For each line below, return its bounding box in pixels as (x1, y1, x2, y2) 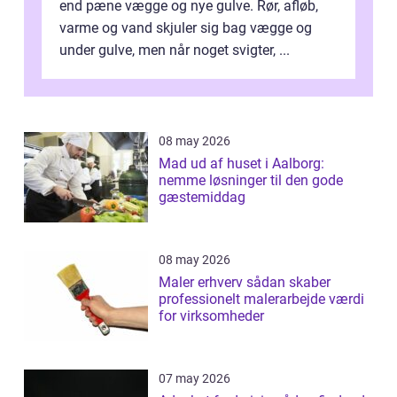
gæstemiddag (159, 189, 245, 206)
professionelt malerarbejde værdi (159, 291, 364, 308)
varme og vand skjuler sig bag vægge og (59, 19, 312, 37)
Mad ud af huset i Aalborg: (159, 155, 324, 173)
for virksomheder (159, 307, 264, 325)
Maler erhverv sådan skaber (159, 274, 246, 292)
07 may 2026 (159, 371, 230, 386)
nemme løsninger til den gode (159, 172, 343, 190)
